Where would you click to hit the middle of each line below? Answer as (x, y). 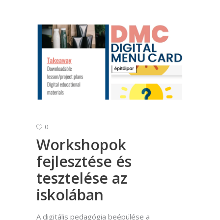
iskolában (70, 195)
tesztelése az (82, 178)
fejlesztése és (84, 162)
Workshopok (81, 145)
